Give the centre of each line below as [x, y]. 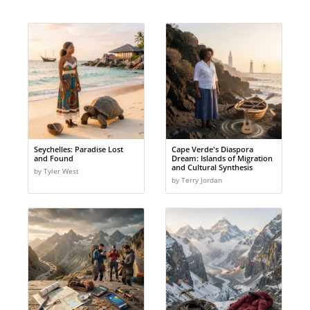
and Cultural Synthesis [212, 167]
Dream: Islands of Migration [222, 158]
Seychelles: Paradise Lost [79, 149]
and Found [54, 158]
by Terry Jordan [197, 181]
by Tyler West [56, 172]
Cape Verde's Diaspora [212, 149]
